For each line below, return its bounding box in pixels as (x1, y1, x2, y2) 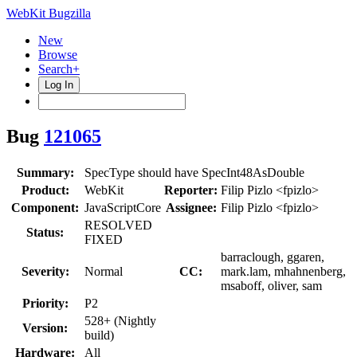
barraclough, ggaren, (221, 249, 324, 264)
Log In (45, 79, 73, 91)
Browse (38, 48, 77, 61)
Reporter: (164, 182, 218, 197)
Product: (21, 182, 69, 197)
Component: (11, 200, 79, 214)
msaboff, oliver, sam (221, 278, 322, 292)
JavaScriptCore (84, 200, 161, 214)
